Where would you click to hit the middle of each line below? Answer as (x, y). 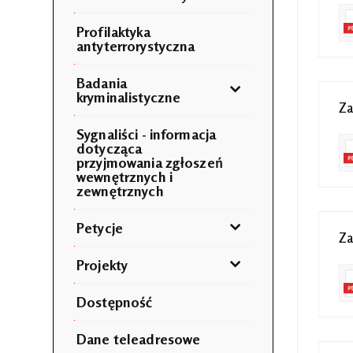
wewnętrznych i (124, 176)
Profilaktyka (113, 31)
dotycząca (110, 148)
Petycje (100, 227)
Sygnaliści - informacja (147, 134)
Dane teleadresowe (139, 338)
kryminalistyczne (129, 97)
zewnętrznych (120, 190)
